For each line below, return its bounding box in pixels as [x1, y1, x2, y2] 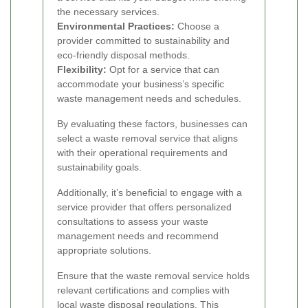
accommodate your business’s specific [57, 78, 224, 89]
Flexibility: [57, 63, 107, 75]
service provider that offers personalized [57, 201, 232, 212]
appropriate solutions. [57, 244, 151, 256]
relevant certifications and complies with [57, 284, 230, 296]
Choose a [175, 20, 219, 32]
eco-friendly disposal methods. [57, 49, 190, 60]
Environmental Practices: [57, 20, 175, 32]
